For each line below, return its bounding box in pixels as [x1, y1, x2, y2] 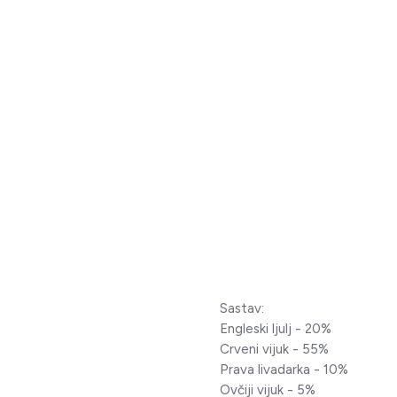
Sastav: [219, 300, 264, 316]
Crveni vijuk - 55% [219, 341, 329, 357]
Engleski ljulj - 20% [219, 321, 331, 337]
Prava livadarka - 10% [219, 362, 348, 378]
